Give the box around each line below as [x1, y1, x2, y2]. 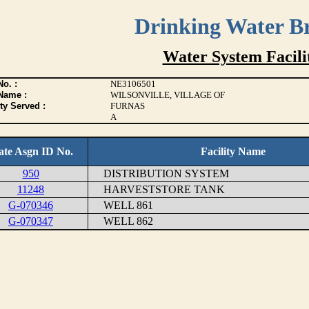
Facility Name [201, 146, 266, 157]
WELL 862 [90, 215, 153, 227]
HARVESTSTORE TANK [90, 183, 225, 195]
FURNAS [110, 101, 145, 111]
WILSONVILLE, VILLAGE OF [110, 90, 225, 100]
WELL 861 [90, 199, 153, 211]
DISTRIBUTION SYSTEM [90, 168, 229, 179]
